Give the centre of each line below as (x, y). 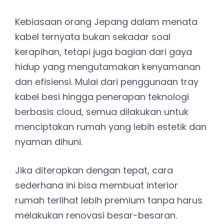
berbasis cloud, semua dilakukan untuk (102, 112)
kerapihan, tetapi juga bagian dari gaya (103, 52)
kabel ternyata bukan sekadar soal (93, 37)
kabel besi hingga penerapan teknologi (102, 97)
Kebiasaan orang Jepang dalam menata (106, 22)
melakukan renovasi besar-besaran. (96, 215)
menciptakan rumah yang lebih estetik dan (111, 127)
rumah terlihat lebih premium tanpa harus (109, 200)
